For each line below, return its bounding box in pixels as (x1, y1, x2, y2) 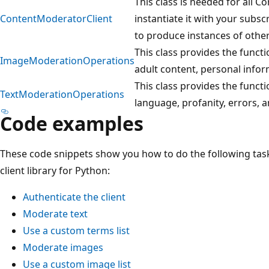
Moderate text (23, 207, 88, 220)
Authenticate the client (23, 190, 125, 204)
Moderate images (23, 240, 103, 254)
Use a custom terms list (23, 223, 130, 237)
